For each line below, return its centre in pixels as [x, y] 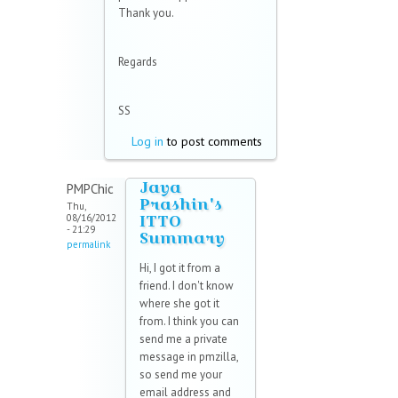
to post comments [213, 142]
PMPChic [90, 189]
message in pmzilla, [189, 357]
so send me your [181, 375]
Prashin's [181, 204]
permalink [88, 245]
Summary [182, 238]
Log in [147, 142]
